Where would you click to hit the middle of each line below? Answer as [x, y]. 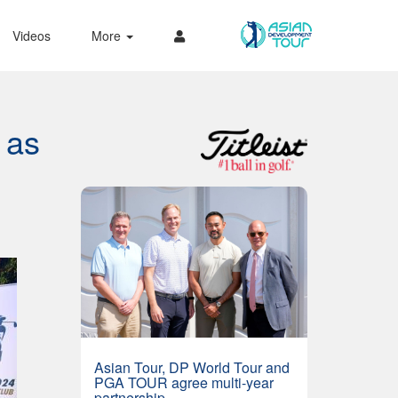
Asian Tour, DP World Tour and [192, 367]
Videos [31, 36]
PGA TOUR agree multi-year [184, 382]
